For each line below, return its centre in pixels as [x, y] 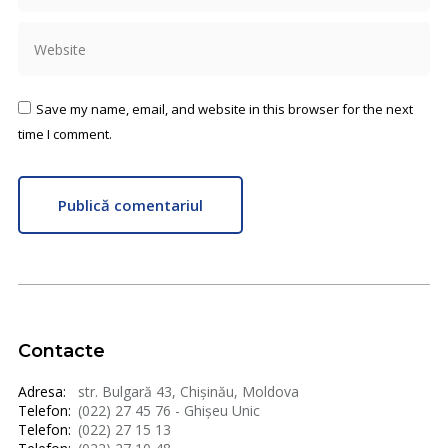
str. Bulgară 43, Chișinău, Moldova [188, 392]
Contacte [61, 351]
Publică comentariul [130, 205]
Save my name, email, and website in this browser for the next [224, 109]
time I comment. [65, 134]
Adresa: [42, 392]
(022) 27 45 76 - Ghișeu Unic [169, 411]
